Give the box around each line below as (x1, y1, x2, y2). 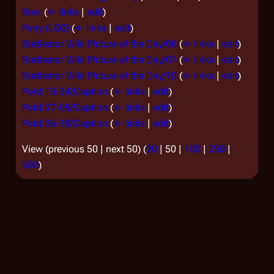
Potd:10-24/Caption (22, 85, 108, 97)
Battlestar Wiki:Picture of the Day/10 (22, 69, 177, 81)
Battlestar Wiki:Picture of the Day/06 (22, 37, 177, 50)
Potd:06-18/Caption (22, 117, 108, 129)
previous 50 (48, 143, 98, 155)
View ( (22, 143, 48, 155)
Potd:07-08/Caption (22, 101, 108, 113)
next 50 (106, 143, 138, 155)
